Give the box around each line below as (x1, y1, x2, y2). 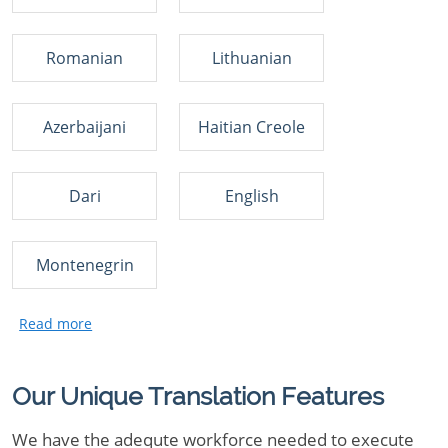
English (224, 185, 279, 207)
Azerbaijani (43, 116, 126, 138)
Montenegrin (35, 254, 134, 276)
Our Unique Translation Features (12, 381, 384, 411)
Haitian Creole (198, 116, 305, 138)
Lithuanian (211, 47, 292, 69)
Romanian (46, 47, 123, 69)
